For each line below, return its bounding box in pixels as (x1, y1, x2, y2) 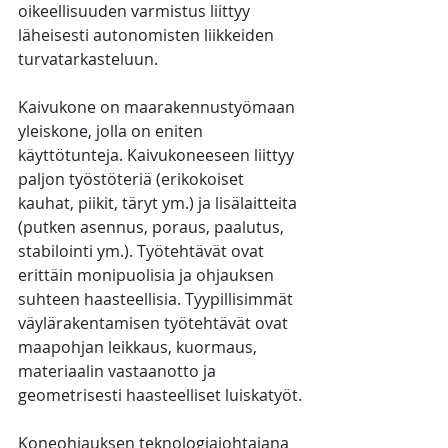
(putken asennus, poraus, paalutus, (18, 216, 288, 239)
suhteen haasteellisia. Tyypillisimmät (18, 288, 297, 311)
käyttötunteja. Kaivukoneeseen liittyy (18, 144, 298, 167)
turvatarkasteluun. (18, 48, 158, 71)
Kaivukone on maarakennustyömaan (18, 96, 299, 119)
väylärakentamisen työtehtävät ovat (18, 312, 292, 335)
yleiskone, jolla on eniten (18, 120, 207, 143)
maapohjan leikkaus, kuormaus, (18, 336, 261, 359)
